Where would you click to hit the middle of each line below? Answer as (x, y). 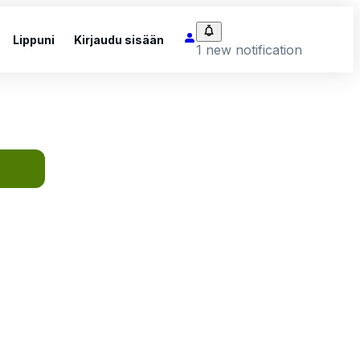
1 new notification (249, 49)
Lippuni (34, 39)
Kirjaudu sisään (119, 39)
